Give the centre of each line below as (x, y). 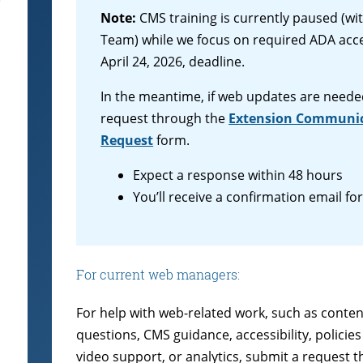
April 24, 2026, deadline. (173, 62)
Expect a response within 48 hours (238, 175)
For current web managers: (158, 274)
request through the (165, 119)
